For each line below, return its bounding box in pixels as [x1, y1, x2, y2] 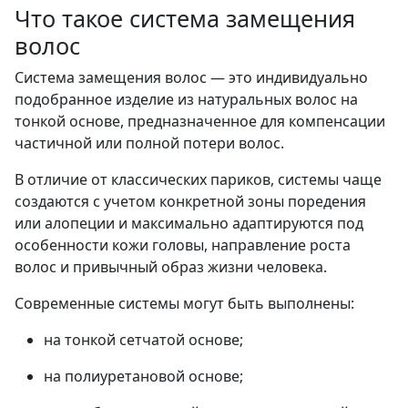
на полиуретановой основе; [44, 365, 243, 386]
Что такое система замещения [15, 2, 355, 34]
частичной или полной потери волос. [15, 132, 284, 153]
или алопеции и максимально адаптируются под [15, 212, 363, 233]
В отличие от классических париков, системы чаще [15, 168, 382, 189]
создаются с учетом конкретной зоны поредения [15, 190, 366, 211]
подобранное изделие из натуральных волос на [15, 88, 358, 109]
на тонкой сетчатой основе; [44, 329, 243, 350]
